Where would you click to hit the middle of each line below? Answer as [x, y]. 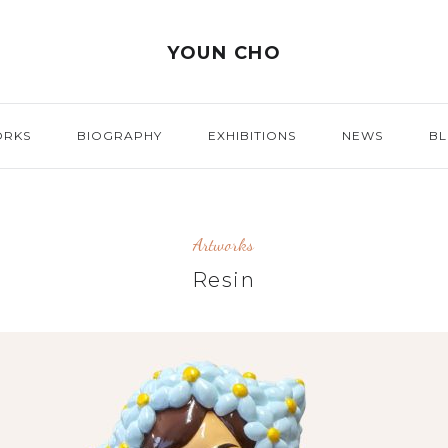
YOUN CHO [224, 53]
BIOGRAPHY [119, 135]
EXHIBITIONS [251, 135]
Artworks [223, 244]
